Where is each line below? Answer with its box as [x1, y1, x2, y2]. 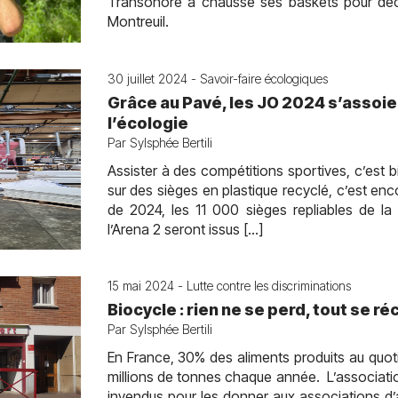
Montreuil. [107, 12, 169, 30]
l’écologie [107, 114, 188, 132]
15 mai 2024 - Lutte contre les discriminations [107, 278, 351, 293]
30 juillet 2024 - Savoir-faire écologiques [107, 71, 328, 86]
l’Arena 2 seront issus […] [107, 220, 263, 238]
